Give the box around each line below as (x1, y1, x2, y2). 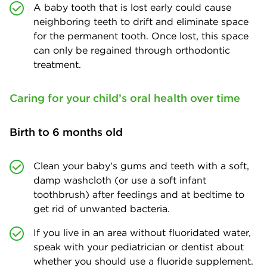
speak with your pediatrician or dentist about (33, 240, 244, 253)
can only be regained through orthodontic (33, 44, 230, 56)
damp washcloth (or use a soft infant (33, 173, 206, 186)
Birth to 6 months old (10, 125, 123, 139)
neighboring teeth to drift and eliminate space (33, 15, 249, 27)
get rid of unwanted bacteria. (33, 202, 170, 215)
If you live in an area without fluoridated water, (33, 226, 251, 238)
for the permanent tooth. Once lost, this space (33, 29, 249, 42)
